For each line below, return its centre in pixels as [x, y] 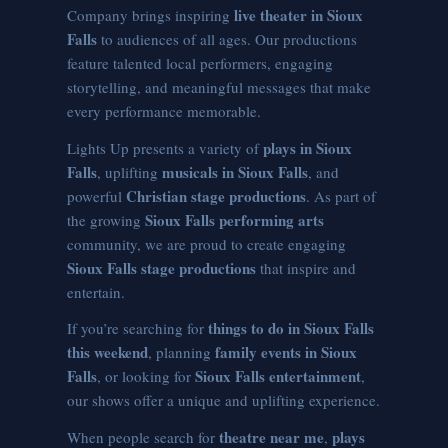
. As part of [341, 195]
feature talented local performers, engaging [200, 62]
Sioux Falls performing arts [235, 219]
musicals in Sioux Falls [235, 171]
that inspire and [306, 267]
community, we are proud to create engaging [207, 243]
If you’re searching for [138, 328]
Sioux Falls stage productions [162, 267]
